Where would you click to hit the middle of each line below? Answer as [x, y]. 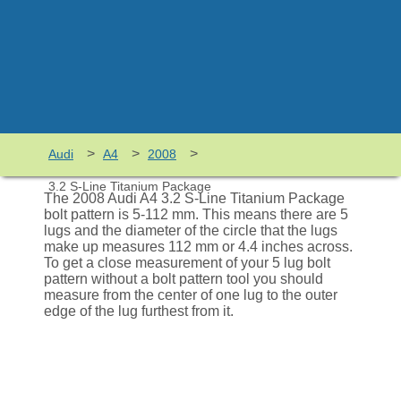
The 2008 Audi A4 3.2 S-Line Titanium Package [194, 198]
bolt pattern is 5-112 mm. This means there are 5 [196, 214]
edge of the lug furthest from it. [139, 311]
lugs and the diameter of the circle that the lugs [191, 230]
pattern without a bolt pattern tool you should [183, 279]
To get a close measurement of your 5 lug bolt [187, 263]
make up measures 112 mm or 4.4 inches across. [198, 247]
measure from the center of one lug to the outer [191, 295]
